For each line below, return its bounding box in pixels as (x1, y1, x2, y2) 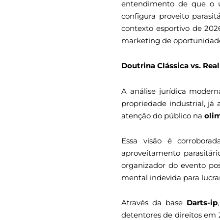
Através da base (121, 198, 187, 208)
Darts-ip (187, 198, 218, 208)
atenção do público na (121, 110, 204, 120)
